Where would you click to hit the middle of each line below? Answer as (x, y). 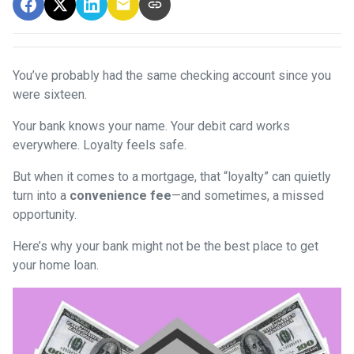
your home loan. (56, 265)
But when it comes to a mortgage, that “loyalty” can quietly (172, 176)
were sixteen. (50, 94)
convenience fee (121, 195)
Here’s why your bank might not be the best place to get (166, 246)
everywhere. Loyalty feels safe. (100, 145)
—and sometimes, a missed (248, 195)
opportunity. (45, 214)
